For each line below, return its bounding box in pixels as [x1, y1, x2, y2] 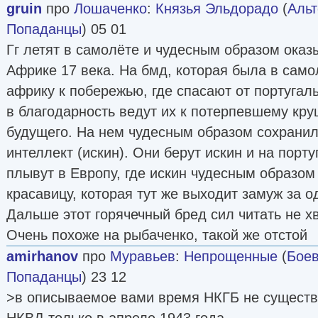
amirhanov [6, 248, 78, 264]
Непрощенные [184, 248, 278, 264]
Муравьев [110, 248, 175, 264]
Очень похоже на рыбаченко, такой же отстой [6, 226, 307, 243]
